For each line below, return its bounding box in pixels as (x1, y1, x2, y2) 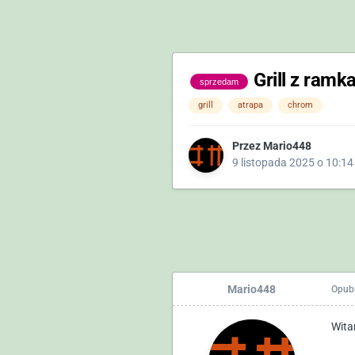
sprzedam (199, 76, 239, 86)
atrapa (237, 100, 263, 111)
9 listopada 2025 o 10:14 (231, 156, 353, 170)
